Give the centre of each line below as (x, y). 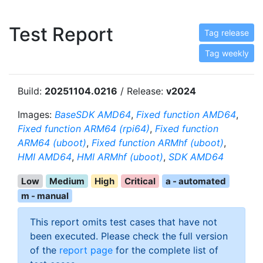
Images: (36, 114)
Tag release (227, 33)
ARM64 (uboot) (52, 143)
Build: (31, 91)
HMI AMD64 (45, 157)
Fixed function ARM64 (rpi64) (84, 129)
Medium (67, 181)
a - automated (196, 181)
